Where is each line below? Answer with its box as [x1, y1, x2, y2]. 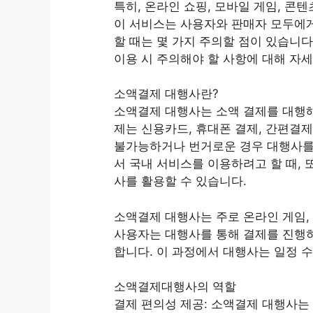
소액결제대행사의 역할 [114, 279, 236, 294]
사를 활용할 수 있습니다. [114, 174, 247, 189]
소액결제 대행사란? [114, 87, 219, 101]
